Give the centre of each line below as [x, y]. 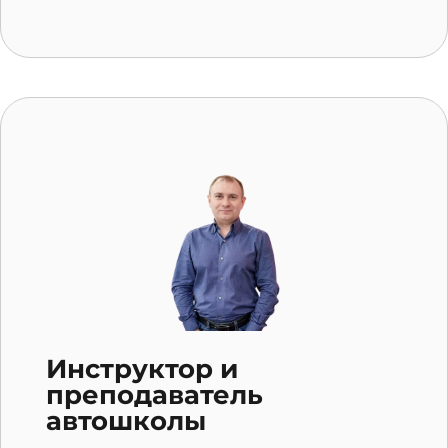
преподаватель [154, 394]
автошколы [126, 420]
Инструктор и [142, 368]
